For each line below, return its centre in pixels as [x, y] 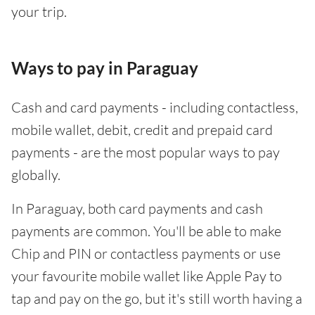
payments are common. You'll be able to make [146, 231]
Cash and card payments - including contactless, [155, 107]
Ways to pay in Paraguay [105, 67]
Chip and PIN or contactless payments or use [146, 253]
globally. [36, 174]
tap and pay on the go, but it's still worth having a [157, 298]
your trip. [39, 11]
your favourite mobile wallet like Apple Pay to [147, 276]
